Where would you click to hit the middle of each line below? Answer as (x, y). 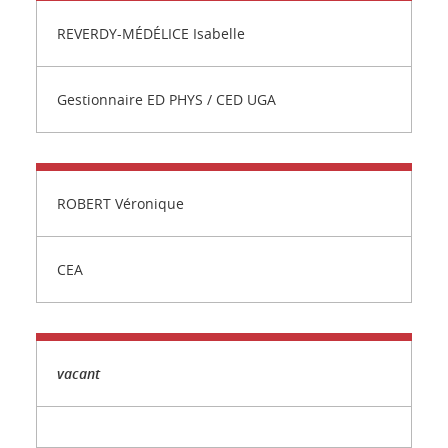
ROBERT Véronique (120, 203)
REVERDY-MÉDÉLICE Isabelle (153, 33)
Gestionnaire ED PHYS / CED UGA (168, 99)
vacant (78, 373)
